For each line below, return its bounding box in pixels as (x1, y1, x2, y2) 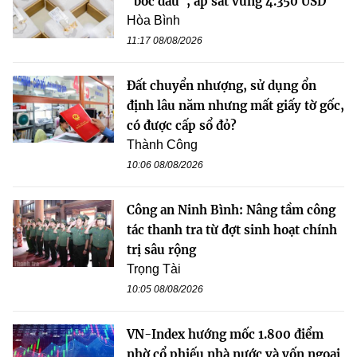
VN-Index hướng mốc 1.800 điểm (127, 326, 324, 342)
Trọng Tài (127, 261, 181, 276)
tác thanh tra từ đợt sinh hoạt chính (127, 222, 337, 237)
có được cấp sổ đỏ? (127, 117, 237, 133)
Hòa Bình (127, 13, 180, 27)
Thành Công (127, 137, 198, 151)
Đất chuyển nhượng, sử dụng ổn (127, 77, 316, 93)
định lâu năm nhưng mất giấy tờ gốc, (127, 97, 344, 113)
